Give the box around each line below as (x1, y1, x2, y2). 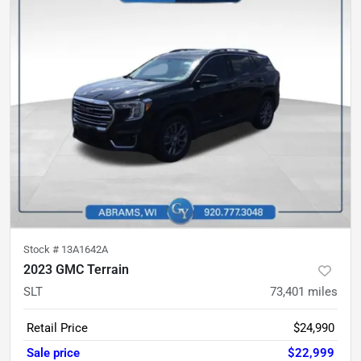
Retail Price (27, 321, 88, 335)
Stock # (23, 243, 61, 255)
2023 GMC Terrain (23, 262, 129, 277)
